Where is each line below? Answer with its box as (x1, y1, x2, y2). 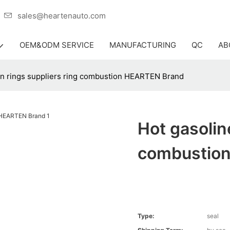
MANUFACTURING (109, 40, 176, 50)
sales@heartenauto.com (17, 10, 106, 21)
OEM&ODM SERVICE (20, 40, 94, 50)
